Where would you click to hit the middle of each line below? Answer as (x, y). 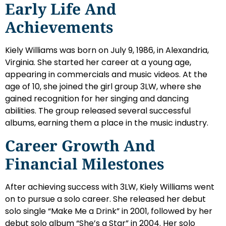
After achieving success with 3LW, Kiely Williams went (110, 187)
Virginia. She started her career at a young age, (98, 63)
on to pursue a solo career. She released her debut (105, 199)
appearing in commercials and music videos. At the (106, 75)
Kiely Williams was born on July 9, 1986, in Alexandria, (107, 50)
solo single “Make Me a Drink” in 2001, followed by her (109, 211)
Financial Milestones (84, 163)
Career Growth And (80, 145)
